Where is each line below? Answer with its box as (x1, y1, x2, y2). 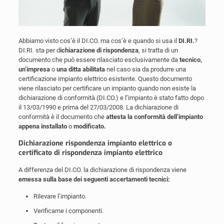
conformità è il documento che (18, 113, 106, 121)
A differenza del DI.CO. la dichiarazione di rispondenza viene (18, 166, 186, 174)
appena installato (18, 122, 68, 130)
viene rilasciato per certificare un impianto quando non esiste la (18, 84, 196, 92)
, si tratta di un (138, 46, 178, 54)
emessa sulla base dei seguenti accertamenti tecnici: (18, 175, 170, 183)
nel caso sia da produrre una (104, 65, 186, 73)
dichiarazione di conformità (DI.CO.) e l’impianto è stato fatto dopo (18, 94, 204, 102)
